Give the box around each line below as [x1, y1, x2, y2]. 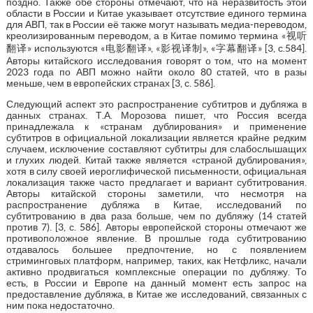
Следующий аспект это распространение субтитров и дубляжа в [6, 98, 307, 110]
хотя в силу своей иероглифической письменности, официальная [6, 165, 307, 177]
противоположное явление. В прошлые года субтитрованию [6, 232, 307, 244]
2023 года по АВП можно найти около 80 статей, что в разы [6, 66, 307, 78]
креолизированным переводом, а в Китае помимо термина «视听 [6, 29, 307, 41]
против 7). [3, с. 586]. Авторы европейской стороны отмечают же [6, 221, 307, 233]
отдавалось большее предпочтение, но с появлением [6, 243, 307, 255]
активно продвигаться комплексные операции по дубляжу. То [6, 265, 307, 277]
